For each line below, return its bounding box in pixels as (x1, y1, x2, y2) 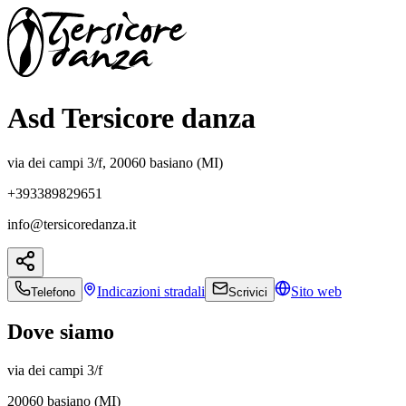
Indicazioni (97, 283, 164, 299)
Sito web (291, 283, 342, 299)
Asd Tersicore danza (7, 101, 256, 135)
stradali (164, 283, 205, 299)
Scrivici (228, 285, 267, 299)
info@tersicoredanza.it (7, 216, 136, 232)
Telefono (31, 285, 75, 299)
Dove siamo (7, 319, 114, 343)
